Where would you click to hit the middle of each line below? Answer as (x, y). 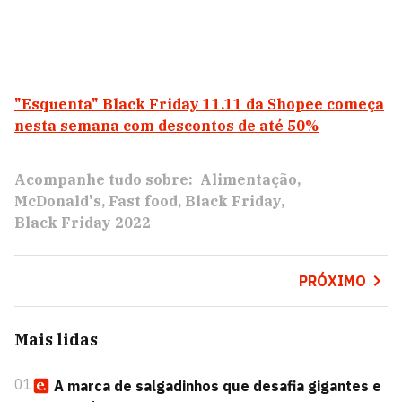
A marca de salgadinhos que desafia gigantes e (218, 386)
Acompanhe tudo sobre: (104, 179)
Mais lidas (56, 340)
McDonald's (58, 201)
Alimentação (249, 179)
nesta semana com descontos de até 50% (166, 126)
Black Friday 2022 (83, 223)
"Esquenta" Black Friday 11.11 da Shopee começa (199, 104)
